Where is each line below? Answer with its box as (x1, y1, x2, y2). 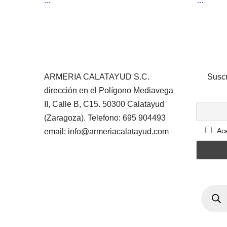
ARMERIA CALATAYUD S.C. (44, 72, 149, 81)
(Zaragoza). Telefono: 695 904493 (44, 113, 166, 122)
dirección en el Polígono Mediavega (44, 86, 173, 95)
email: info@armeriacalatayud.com (44, 127, 169, 136)
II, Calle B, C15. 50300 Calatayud (44, 100, 164, 108)
